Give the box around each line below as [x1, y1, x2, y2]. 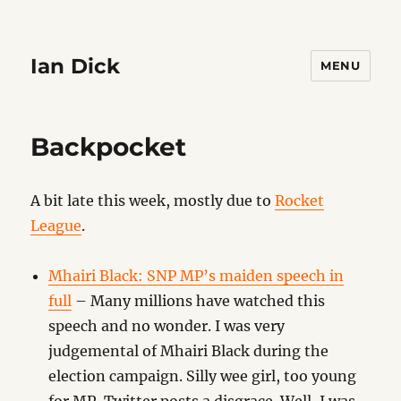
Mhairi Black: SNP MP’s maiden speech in [48, 267, 345, 285]
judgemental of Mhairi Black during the [48, 342, 329, 360]
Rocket [275, 192, 325, 209]
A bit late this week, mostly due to [30, 192, 276, 209]
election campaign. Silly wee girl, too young [48, 367, 357, 385]
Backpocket [30, 132, 187, 162]
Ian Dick [30, 53, 121, 79]
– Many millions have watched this [72, 292, 326, 310]
